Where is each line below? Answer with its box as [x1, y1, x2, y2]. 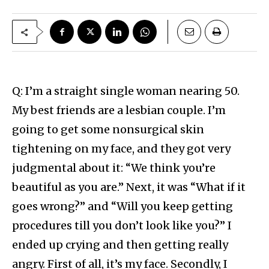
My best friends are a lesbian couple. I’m [12, 103, 226, 118]
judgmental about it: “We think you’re [12, 161, 216, 175]
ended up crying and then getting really [12, 238, 228, 252]
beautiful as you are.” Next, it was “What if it [12, 180, 246, 195]
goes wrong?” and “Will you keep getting [12, 199, 233, 214]
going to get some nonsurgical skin [12, 122, 204, 137]
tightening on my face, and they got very [12, 142, 231, 156]
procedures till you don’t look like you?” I [12, 219, 232, 233]
